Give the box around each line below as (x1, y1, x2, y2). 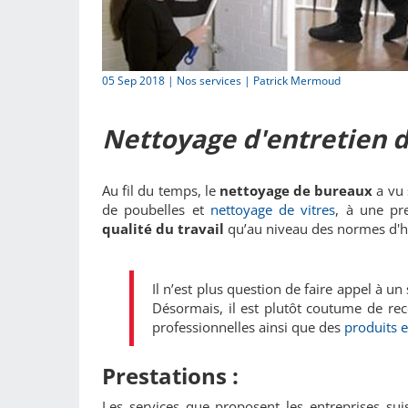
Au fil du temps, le (102, 180, 219, 199)
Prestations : (102, 360, 239, 391)
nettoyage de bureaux (219, 180, 377, 199)
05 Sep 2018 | (102, 72, 177, 87)
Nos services (177, 72, 241, 87)
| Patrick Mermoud (241, 72, 341, 87)
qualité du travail (102, 219, 228, 238)
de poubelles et (102, 199, 210, 219)
